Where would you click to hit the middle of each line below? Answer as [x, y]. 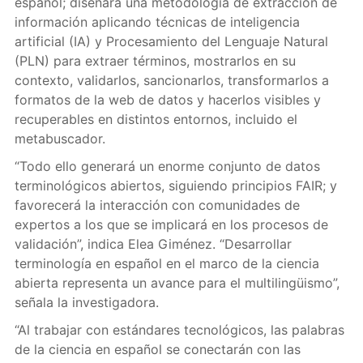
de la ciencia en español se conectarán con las [157, 349]
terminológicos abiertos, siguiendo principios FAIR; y [175, 186]
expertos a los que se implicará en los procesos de [171, 224]
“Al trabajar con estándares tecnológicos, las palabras [179, 330]
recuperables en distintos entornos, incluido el [156, 119]
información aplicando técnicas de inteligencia [157, 22]
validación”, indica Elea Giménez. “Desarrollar [153, 244]
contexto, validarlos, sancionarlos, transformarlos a [171, 80]
